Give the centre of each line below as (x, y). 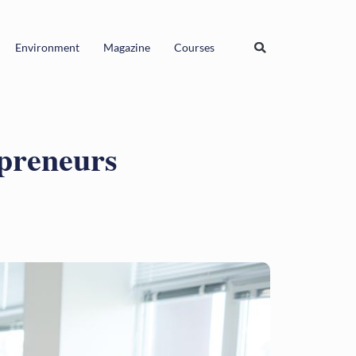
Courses (195, 47)
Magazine (127, 47)
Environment (48, 47)
